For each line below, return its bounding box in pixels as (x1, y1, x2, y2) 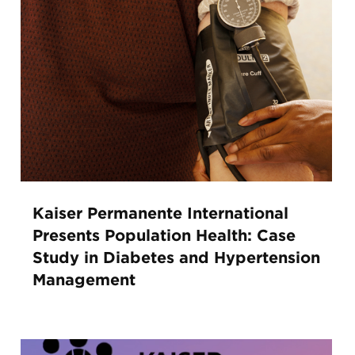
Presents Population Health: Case (32, 227, 296, 244)
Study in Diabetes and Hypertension (32, 250, 320, 266)
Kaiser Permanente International (32, 205, 288, 222)
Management (32, 272, 136, 288)
